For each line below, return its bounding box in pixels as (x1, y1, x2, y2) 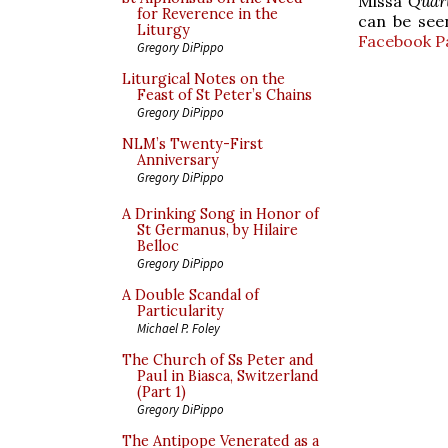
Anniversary (137, 151, 219, 169)
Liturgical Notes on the (122, 70, 285, 88)
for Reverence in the (137, 5, 278, 23)
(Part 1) (137, 383, 186, 401)
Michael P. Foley (137, 320, 220, 336)
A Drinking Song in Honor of (122, 205, 319, 223)
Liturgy (137, 21, 190, 39)
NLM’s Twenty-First (122, 135, 263, 153)
